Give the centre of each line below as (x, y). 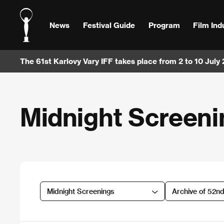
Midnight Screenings (80, 191)
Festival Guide (109, 25)
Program (164, 25)
